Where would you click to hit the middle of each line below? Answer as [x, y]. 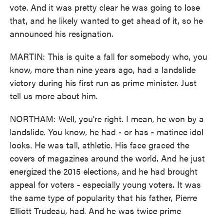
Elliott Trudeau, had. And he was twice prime [95, 210]
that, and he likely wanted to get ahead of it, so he [106, 20]
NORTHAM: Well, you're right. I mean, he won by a [107, 118]
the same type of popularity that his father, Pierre [103, 197]
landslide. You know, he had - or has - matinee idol [107, 132]
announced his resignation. [62, 33]
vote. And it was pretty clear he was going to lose [105, 7]
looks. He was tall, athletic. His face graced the [100, 145]
